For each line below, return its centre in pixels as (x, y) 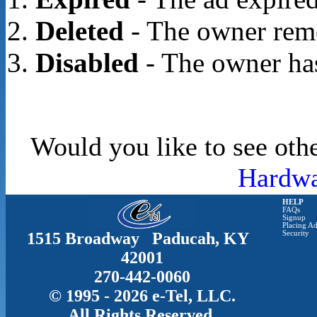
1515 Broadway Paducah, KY (142, 238)
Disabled (87, 63)
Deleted (79, 31)
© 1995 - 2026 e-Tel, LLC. (142, 296)
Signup (294, 218)
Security (295, 233)
